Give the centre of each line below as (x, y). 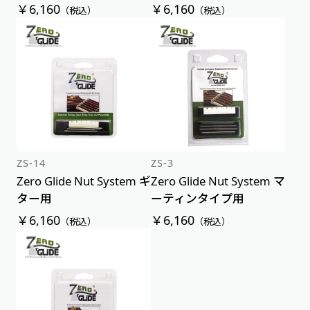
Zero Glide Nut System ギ (83, 181)
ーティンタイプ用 (198, 199)
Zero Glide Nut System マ (218, 181)
